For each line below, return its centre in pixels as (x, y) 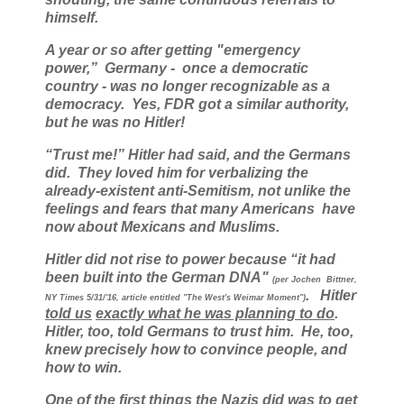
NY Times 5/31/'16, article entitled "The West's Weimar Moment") (175, 297)
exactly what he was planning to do (215, 313)
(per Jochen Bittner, (315, 279)
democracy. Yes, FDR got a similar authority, (197, 105)
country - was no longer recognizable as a (188, 87)
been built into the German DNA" (159, 277)
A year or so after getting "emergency (173, 50)
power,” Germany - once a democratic (177, 69)
